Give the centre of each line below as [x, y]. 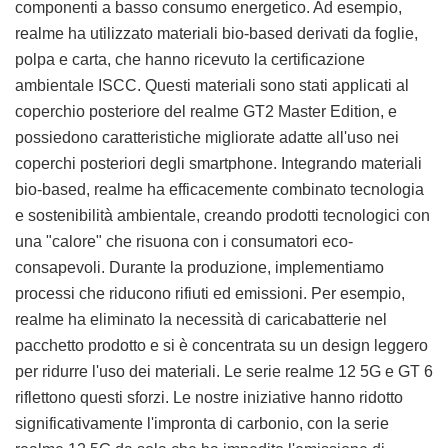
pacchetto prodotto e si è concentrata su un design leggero [221, 346]
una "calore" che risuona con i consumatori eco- [184, 242]
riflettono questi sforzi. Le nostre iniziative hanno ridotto [209, 398]
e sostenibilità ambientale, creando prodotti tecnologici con [222, 216]
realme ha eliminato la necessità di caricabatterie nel [201, 320]
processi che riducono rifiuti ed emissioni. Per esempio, [210, 294]
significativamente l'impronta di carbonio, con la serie [202, 424]
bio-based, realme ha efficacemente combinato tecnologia [219, 190]
